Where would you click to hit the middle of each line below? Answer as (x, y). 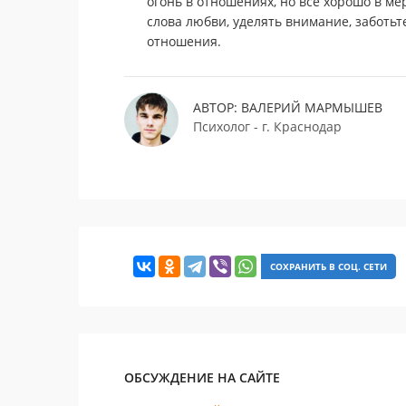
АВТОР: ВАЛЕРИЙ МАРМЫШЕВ (288, 107)
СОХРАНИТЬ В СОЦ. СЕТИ (329, 266)
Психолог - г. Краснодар (267, 126)
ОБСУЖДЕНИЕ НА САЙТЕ (202, 377)
